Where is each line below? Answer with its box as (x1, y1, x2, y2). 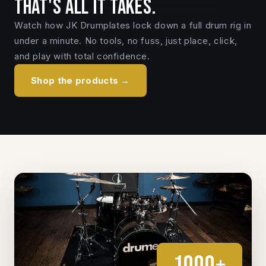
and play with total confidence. (14, 50, 150, 62)
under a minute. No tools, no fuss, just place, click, (14, 34, 237, 46)
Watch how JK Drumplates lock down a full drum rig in (14, 19, 252, 31)
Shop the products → (31, 74, 130, 86)
